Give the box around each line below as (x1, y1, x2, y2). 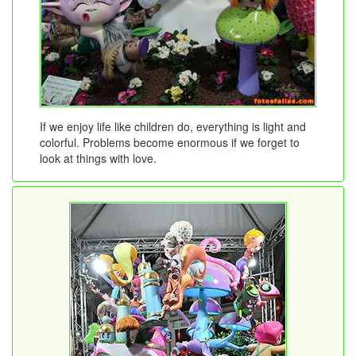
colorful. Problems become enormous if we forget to (40, 133, 300, 150)
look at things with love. (40, 149, 157, 166)
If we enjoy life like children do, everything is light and (40, 118, 306, 134)
